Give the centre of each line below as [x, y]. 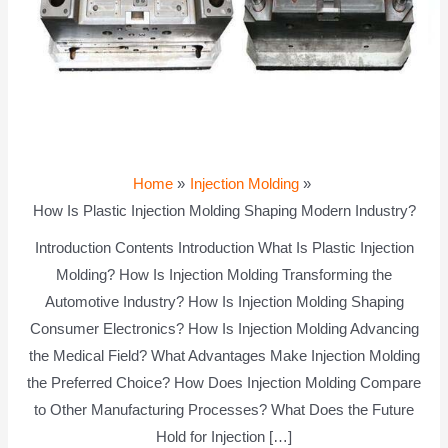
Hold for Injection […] [224, 437]
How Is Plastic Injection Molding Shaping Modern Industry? [224, 211]
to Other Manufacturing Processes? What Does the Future [224, 410]
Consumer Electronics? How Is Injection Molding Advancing [224, 329]
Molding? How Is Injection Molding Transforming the [224, 275]
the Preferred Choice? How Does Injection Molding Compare [224, 383]
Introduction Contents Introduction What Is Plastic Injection [224, 248]
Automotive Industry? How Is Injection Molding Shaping [224, 302]
